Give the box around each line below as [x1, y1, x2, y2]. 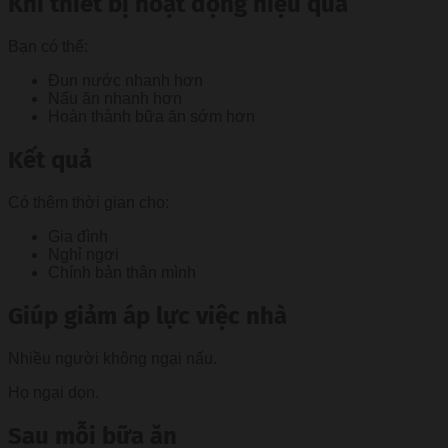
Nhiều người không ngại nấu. [8, 349, 217, 367]
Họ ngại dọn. [8, 383, 99, 401]
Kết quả [8, 145, 92, 174]
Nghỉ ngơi [48, 245, 119, 263]
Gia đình [48, 227, 108, 245]
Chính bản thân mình [48, 263, 196, 281]
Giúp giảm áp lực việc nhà [8, 301, 287, 330]
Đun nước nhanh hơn [48, 72, 203, 90]
